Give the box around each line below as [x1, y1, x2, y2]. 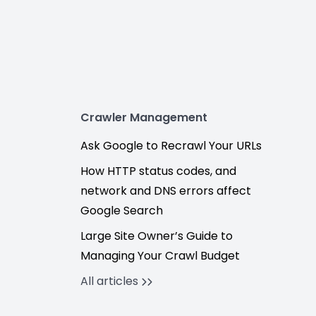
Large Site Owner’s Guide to [80, 228, 233, 244]
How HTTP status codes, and [80, 163, 236, 179]
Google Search [80, 202, 163, 219]
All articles [80, 273, 141, 289]
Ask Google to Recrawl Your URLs [80, 138, 262, 154]
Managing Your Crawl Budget [80, 248, 240, 264]
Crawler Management [80, 109, 207, 126]
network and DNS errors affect [80, 183, 251, 199]
